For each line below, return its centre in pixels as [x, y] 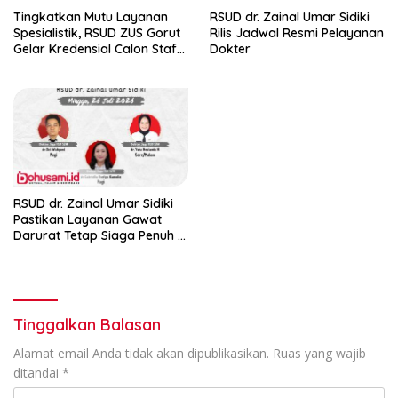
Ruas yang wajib [319, 353]
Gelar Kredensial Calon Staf [95, 48]
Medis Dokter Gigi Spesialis [92, 64]
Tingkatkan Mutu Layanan [91, 16]
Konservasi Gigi [60, 80]
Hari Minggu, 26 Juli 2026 [87, 251]
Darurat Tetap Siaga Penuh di [101, 235]
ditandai [38, 372]
